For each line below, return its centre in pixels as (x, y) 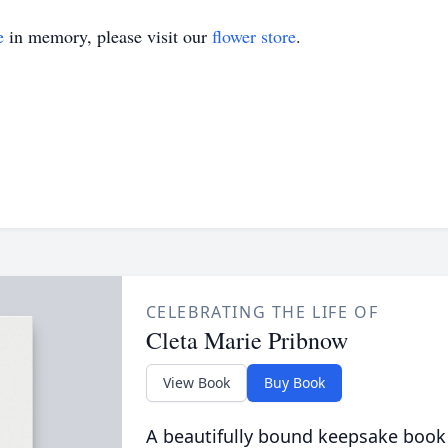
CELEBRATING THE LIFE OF (262, 312)
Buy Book (294, 382)
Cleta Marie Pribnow (246, 340)
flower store (254, 36)
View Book (196, 382)
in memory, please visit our (108, 36)
